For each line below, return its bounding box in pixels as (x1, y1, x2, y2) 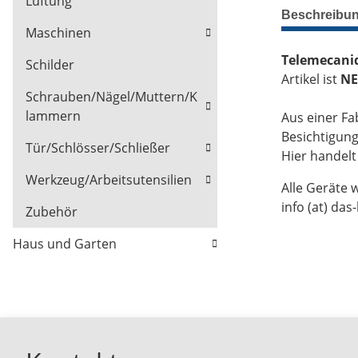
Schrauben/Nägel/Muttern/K (26, 88, 197, 106)
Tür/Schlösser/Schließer (26, 139, 170, 157)
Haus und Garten (13, 235, 117, 253)
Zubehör (26, 203, 78, 221)
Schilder (26, 56, 74, 74)
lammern (26, 107, 81, 125)
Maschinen (26, 24, 91, 42)
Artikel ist (281, 70, 340, 88)
